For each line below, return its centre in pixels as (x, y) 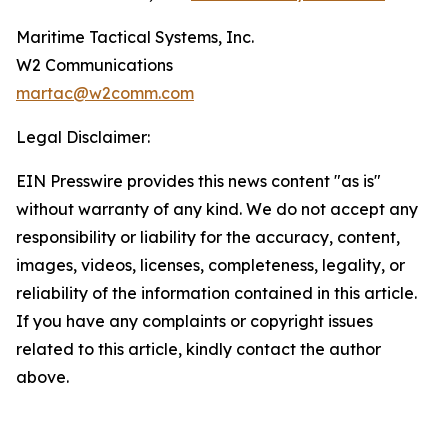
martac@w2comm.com (105, 93)
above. (42, 377)
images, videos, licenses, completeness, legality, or (210, 265)
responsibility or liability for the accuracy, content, (208, 237)
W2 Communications (94, 65)
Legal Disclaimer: (83, 137)
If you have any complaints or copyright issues (194, 321)
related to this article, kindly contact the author (198, 349)
